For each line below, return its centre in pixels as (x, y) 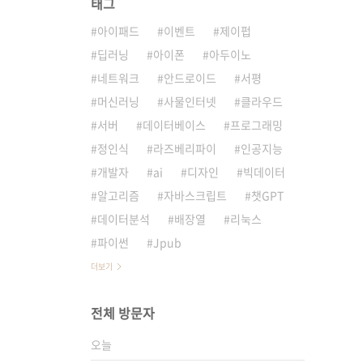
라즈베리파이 (185, 148)
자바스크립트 (195, 195)
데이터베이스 (174, 125)
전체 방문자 (123, 313)
